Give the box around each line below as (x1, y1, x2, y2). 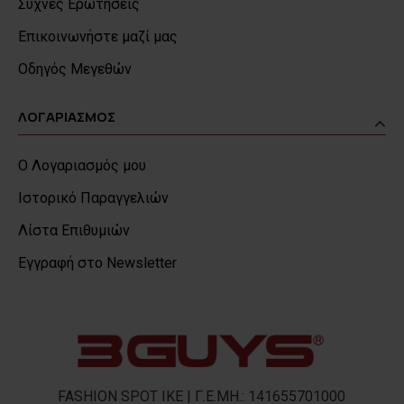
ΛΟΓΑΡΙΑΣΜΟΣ (18, 107, 115, 127)
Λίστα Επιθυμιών (18, 222, 130, 240)
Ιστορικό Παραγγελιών (18, 189, 169, 207)
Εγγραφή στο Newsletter (18, 254, 177, 272)
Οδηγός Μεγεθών (18, 60, 132, 78)
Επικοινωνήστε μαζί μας (18, 28, 178, 46)
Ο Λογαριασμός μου (18, 157, 146, 175)
